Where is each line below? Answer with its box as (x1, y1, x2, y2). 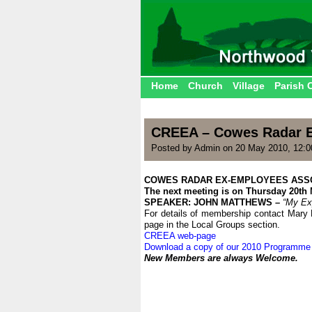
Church (188, 80, 223, 91)
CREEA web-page (144, 231, 216, 241)
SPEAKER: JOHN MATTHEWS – (144, 197, 280, 208)
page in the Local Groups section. (144, 219, 280, 230)
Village (233, 80, 265, 91)
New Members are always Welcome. (144, 253, 298, 263)
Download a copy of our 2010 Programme (144, 242, 311, 252)
